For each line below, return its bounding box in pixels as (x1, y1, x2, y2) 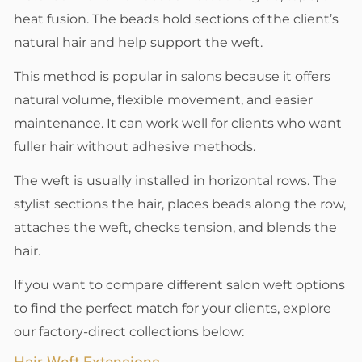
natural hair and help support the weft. (14, 35, 263, 51)
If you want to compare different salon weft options (14, 276, 345, 293)
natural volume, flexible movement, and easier (14, 92, 313, 108)
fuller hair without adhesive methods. (14, 139, 255, 155)
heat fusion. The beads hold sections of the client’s (14, 11, 339, 27)
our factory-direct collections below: (14, 323, 244, 339)
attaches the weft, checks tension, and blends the (14, 219, 337, 235)
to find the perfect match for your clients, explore (14, 300, 331, 316)
